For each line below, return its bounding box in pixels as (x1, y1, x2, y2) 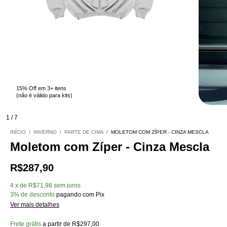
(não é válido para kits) (16, 92, 72, 99)
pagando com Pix (55, 191, 104, 199)
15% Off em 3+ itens (16, 85, 66, 92)
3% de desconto (10, 191, 55, 199)
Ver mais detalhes (10, 201, 59, 209)
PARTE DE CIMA (64, 129, 103, 135)
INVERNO (33, 129, 57, 135)
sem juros (54, 182, 81, 190)
